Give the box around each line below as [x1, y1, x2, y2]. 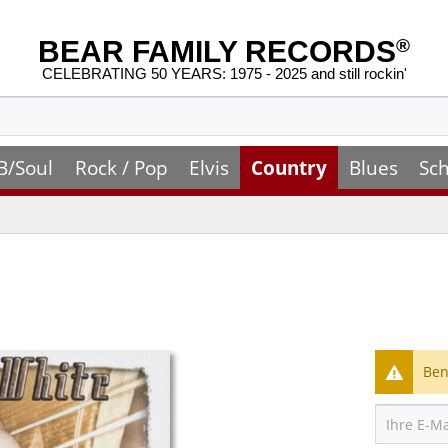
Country [250, 154, 327, 181]
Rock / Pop [74, 154, 168, 181]
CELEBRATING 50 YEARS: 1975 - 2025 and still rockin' [41, 65, 407, 83]
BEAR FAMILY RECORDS [38, 35, 396, 68]
